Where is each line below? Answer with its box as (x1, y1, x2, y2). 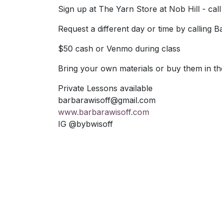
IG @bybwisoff (58, 119, 113, 129)
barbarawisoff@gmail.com (58, 95, 156, 105)
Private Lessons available (58, 83, 153, 93)
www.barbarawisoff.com (58, 107, 149, 117)
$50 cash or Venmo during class (58, 44, 180, 54)
